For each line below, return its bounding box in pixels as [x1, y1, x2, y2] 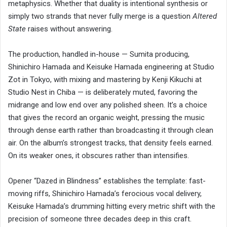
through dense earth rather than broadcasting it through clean [8, 126, 213, 135]
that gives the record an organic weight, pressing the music [8, 113, 205, 123]
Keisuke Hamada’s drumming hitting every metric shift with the [8, 202, 215, 211]
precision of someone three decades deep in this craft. [8, 214, 192, 224]
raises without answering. [26, 24, 112, 34]
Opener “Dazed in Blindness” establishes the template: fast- [8, 176, 206, 186]
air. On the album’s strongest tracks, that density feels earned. [8, 138, 213, 148]
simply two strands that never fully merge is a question [8, 12, 193, 21]
